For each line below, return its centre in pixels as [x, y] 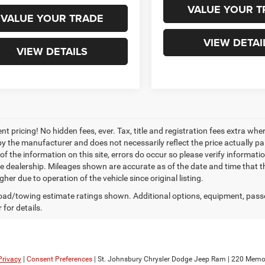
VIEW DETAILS [52, 51]
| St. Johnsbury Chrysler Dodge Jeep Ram [159, 259]
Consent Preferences [59, 259]
